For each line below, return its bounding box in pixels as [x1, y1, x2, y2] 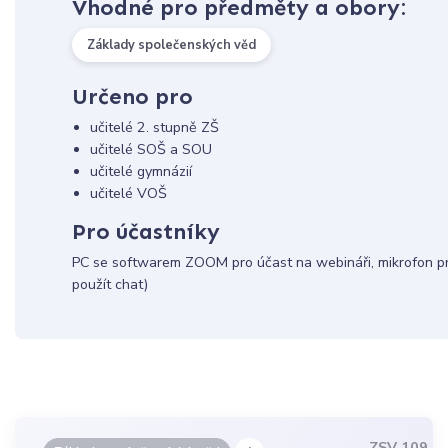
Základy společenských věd [86, 35, 256, 54]
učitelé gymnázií [89, 162, 192, 181]
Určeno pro [71, 82, 193, 110]
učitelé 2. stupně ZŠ [89, 118, 219, 137]
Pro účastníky [71, 218, 220, 246]
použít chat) [71, 275, 148, 295]
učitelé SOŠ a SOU [89, 140, 212, 159]
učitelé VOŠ [89, 184, 167, 203]
